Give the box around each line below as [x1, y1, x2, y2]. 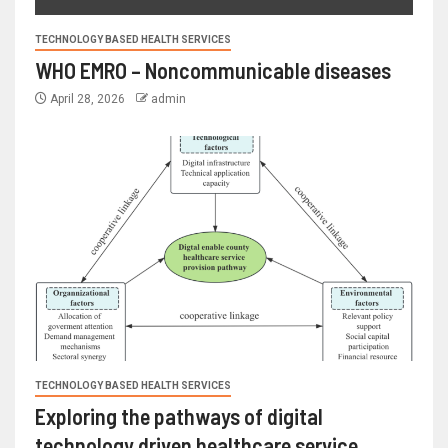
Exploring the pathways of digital [35, 403, 323, 430]
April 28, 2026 [47, 92, 128, 107]
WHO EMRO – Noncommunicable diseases [35, 57, 391, 84]
